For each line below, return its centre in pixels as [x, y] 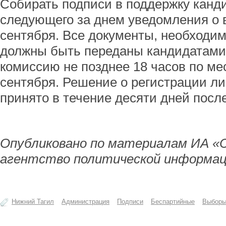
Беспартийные [173, 202]
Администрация [86, 202]
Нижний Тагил [33, 202]
